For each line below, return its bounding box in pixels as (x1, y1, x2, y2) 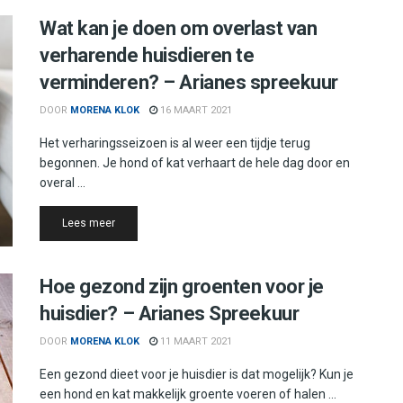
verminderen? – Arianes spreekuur (40, 70, 338, 94)
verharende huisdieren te (40, 43, 255, 67)
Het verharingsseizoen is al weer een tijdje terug (40, 135, 310, 150)
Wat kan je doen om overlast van (40, 16, 318, 40)
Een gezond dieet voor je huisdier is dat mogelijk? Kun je (40, 367, 354, 382)
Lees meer (62, 216, 115, 229)
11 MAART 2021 (157, 336, 232, 348)
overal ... (40, 175, 85, 190)
